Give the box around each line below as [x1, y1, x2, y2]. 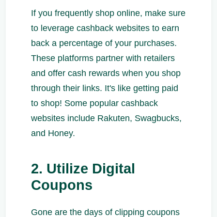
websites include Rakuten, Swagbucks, [31, 113, 182, 123]
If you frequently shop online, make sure [31, 8, 186, 18]
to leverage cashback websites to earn [31, 23, 179, 33]
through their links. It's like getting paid [31, 83, 178, 93]
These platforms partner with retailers [31, 53, 175, 63]
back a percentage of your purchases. [31, 38, 177, 48]
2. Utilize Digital [31, 161, 135, 176]
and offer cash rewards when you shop [31, 68, 181, 78]
